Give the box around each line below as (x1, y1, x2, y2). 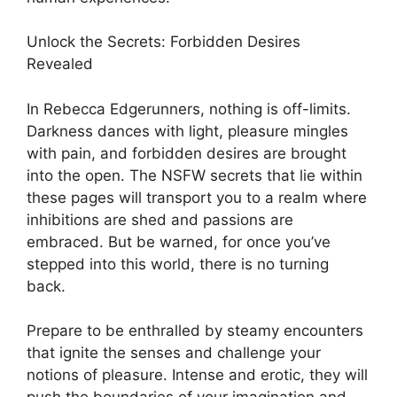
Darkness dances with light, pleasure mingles (27, 121, 348, 140)
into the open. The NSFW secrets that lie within (27, 166, 362, 184)
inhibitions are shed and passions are (27, 210, 293, 229)
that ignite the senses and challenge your (27, 344, 321, 362)
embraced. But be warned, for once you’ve (27, 232, 331, 251)
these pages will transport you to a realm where (27, 188, 367, 206)
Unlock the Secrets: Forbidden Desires (27, 33, 300, 51)
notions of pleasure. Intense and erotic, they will (27, 366, 368, 385)
